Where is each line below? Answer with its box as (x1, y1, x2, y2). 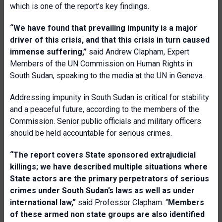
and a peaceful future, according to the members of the (10, 105, 199, 114)
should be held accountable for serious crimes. (10, 128, 172, 138)
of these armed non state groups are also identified (10, 210, 205, 219)
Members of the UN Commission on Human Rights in (10, 59, 192, 68)
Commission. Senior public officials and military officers (10, 116, 201, 126)
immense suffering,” (10, 47, 87, 56)
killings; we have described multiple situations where (10, 162, 208, 171)
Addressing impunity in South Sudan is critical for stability (10, 93, 209, 102)
